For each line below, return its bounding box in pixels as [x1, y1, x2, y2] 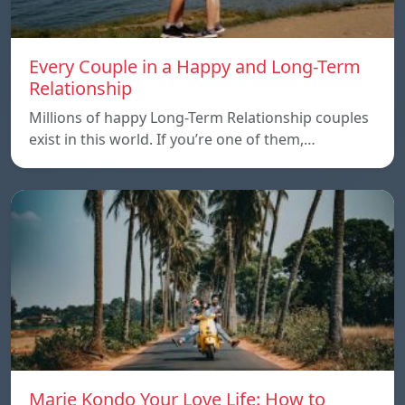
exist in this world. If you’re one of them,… [29, 128, 316, 149]
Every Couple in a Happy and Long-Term [29, 53, 361, 79]
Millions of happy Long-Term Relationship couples [29, 107, 369, 127]
